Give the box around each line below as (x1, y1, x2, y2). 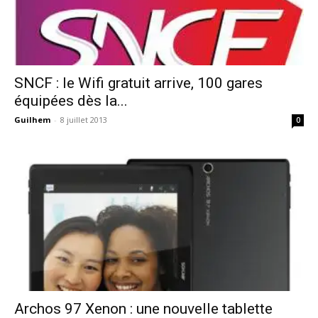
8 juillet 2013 (60, 114, 107, 125)
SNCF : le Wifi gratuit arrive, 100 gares (14, 74, 263, 92)
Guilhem (14, 114, 50, 125)
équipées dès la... (14, 92, 128, 109)
